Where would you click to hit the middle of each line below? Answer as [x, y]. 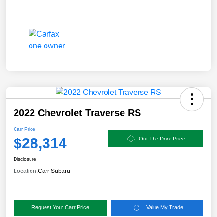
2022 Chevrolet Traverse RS [77, 113]
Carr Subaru [54, 171]
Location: [26, 171]
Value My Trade [165, 208]
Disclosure [25, 159]
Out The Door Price [162, 138]
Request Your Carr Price [60, 208]
